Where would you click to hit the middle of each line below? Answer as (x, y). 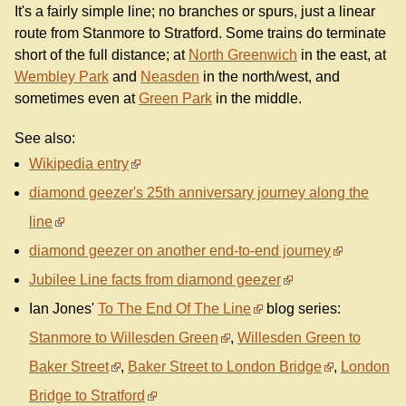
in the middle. (257, 99)
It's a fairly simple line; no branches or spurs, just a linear (195, 12)
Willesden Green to (299, 337)
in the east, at (342, 55)
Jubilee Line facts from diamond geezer (155, 279)
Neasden (170, 77)
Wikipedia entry (79, 163)
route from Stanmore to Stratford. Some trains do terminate (200, 34)
